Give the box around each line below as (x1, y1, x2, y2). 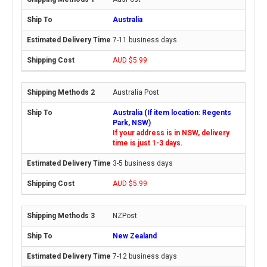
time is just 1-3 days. (113, 139, 183, 147)
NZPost (113, 212, 137, 220)
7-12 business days (113, 252, 177, 260)
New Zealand (113, 232, 157, 240)
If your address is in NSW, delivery (113, 129, 229, 137)
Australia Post (113, 88, 159, 97)
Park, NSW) (113, 119, 151, 127)
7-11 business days (113, 36, 177, 44)
